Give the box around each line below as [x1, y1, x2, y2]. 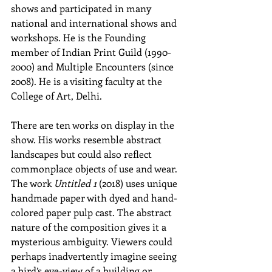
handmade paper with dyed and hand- [11, 191, 177, 205]
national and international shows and [11, 16, 179, 30]
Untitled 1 [54, 177, 99, 190]
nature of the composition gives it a [11, 220, 169, 234]
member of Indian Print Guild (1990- [11, 46, 171, 59]
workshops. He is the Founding [11, 31, 148, 44]
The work [11, 177, 54, 190]
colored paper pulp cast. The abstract [11, 206, 174, 219]
